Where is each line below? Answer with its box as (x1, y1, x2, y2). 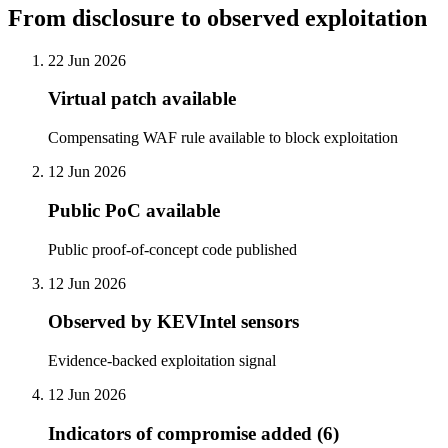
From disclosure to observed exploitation (8, 4, 427, 31)
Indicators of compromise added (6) (48, 422, 339, 444)
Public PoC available (48, 199, 220, 221)
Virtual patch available (48, 88, 236, 110)
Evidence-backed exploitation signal (48, 351, 276, 369)
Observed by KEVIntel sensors (48, 311, 299, 333)
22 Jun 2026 (48, 51, 126, 69)
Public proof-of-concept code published (48, 240, 297, 258)
